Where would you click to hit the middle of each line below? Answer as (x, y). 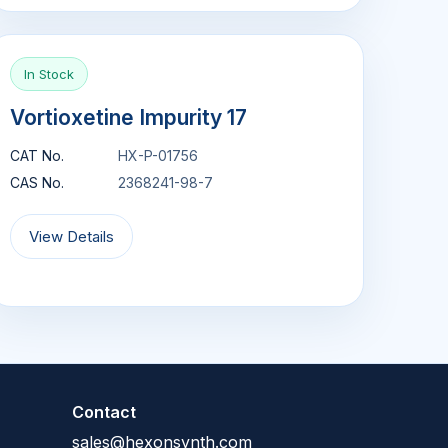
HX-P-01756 (157, 155)
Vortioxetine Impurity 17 (128, 117)
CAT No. (36, 155)
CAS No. (36, 182)
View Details (71, 236)
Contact (103, 412)
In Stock (48, 74)
